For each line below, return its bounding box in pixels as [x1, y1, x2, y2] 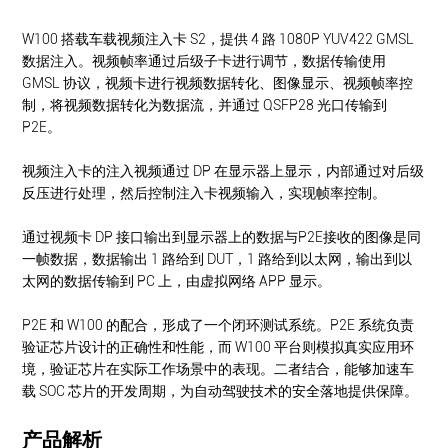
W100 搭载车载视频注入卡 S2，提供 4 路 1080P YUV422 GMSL [22, 31, 415, 48]
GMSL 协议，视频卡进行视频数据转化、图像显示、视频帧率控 [22, 75, 414, 92]
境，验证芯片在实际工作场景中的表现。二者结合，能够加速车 [22, 361, 415, 378]
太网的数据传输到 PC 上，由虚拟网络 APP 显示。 [22, 273, 332, 290]
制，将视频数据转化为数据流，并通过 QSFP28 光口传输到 [22, 97, 388, 114]
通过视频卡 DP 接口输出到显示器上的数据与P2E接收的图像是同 [22, 229, 422, 246]
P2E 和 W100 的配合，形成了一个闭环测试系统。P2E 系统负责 [22, 317, 415, 334]
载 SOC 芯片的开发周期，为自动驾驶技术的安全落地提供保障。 [22, 383, 419, 400]
